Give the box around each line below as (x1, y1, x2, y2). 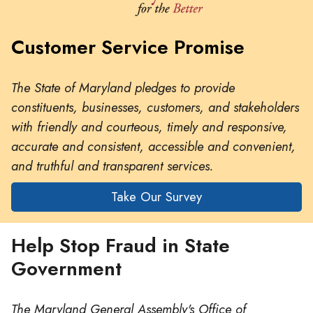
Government (11, 254, 122, 284)
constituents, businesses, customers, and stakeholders (11, 97, 299, 117)
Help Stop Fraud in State (11, 231, 230, 261)
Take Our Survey (111, 187, 202, 207)
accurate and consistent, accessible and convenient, (11, 136, 296, 156)
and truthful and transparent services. (11, 156, 213, 175)
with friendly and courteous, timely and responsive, (11, 117, 287, 136)
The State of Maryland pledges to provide (11, 78, 235, 97)
